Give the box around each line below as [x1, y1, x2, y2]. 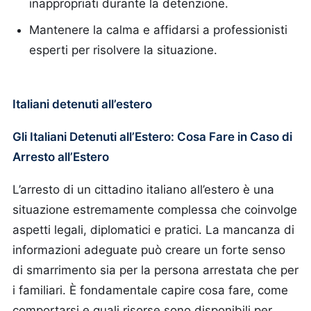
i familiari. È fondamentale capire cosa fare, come [12, 283, 288, 297]
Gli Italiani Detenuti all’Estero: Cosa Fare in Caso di [12, 130, 292, 144]
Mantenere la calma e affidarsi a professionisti [29, 23, 287, 37]
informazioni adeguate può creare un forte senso [12, 243, 285, 257]
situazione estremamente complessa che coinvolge [12, 203, 297, 217]
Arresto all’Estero [12, 150, 109, 164]
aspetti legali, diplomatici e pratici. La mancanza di [12, 223, 294, 237]
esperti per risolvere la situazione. [29, 43, 217, 57]
